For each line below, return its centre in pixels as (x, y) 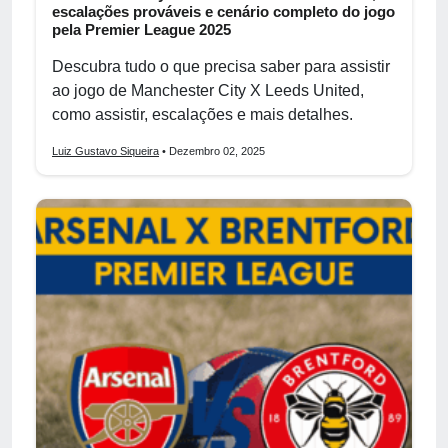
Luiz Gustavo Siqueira (105, 150)
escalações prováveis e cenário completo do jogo (223, 11)
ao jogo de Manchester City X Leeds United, (208, 90)
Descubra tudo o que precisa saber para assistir (221, 66)
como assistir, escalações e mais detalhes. (202, 114)
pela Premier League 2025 (141, 29)
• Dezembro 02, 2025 (212, 150)
